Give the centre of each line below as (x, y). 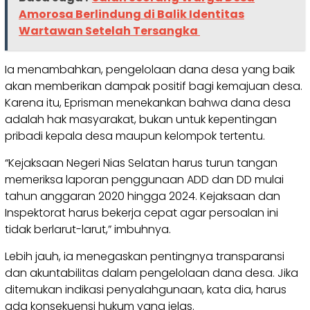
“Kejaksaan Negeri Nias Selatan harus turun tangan (141, 163)
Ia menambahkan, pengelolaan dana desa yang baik (150, 69)
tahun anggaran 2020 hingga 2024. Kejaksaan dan (143, 196)
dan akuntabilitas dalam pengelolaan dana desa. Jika (152, 273)
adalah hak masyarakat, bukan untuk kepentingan (141, 119)
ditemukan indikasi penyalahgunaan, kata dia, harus (146, 289)
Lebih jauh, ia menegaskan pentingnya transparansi (145, 256)
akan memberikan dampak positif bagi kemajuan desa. (154, 86)
